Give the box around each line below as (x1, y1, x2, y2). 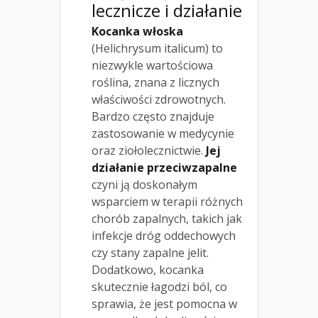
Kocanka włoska (92, 23, 183, 39)
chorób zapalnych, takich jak (92, 210, 242, 226)
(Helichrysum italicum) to (92, 40, 223, 56)
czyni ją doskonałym (92, 176, 197, 192)
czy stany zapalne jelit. (92, 244, 209, 261)
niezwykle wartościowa (92, 57, 213, 73)
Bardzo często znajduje (92, 108, 214, 124)
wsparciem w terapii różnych (92, 193, 243, 209)
